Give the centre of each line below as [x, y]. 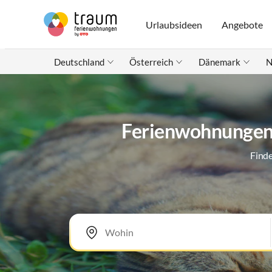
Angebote [243, 24]
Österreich [151, 62]
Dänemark [219, 62]
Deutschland [79, 62]
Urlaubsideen [174, 24]
